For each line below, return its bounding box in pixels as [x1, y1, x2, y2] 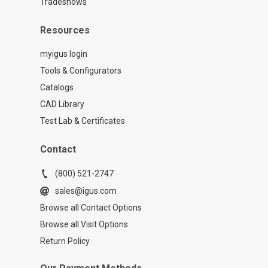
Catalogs [39, 82, 74, 92]
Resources [39, 24, 90, 36]
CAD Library [39, 99, 84, 109]
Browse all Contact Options [39, 203, 142, 213]
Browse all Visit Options [39, 220, 128, 230]
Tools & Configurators [39, 65, 121, 75]
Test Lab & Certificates [39, 115, 125, 126]
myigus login [39, 48, 87, 59]
